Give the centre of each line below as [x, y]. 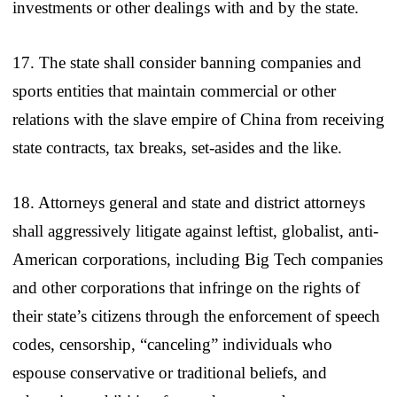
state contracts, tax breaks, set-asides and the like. [177, 147]
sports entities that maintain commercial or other [174, 90]
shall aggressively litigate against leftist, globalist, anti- [195, 230]
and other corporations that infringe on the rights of [186, 287]
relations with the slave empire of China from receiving [198, 119]
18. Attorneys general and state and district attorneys [189, 202]
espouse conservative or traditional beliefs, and [170, 372]
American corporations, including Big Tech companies [198, 259]
